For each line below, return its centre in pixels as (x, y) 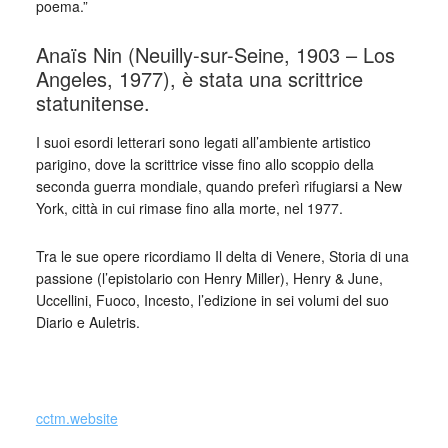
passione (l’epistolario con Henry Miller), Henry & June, (209, 278)
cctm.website (76, 418)
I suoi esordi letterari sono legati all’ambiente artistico (203, 142)
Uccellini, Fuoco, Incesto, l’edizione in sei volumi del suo (212, 300)
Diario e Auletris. (87, 322)
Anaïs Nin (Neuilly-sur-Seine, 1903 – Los (215, 54)
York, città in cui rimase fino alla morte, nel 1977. (189, 208)
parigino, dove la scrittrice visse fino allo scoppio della (204, 164)
